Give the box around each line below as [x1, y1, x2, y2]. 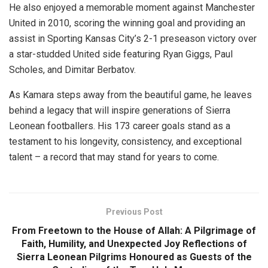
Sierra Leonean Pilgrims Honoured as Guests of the [16, 251, 252, 263]
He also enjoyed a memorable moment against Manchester [9, 1, 255, 13]
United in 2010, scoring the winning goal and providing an [9, 17, 245, 29]
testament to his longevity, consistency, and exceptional [9, 135, 242, 147]
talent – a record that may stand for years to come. [9, 151, 219, 163]
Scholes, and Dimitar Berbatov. [9, 63, 136, 75]
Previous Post [105, 206, 163, 217]
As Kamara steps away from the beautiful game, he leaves [9, 89, 252, 100]
